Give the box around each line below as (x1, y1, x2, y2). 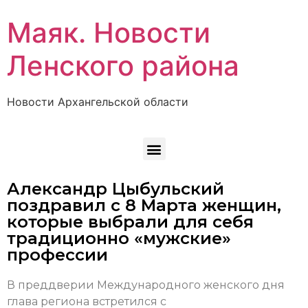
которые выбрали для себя (7, 212, 254, 232)
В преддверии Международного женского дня (7, 278, 285, 292)
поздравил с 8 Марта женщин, (7, 195, 281, 216)
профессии (7, 245, 108, 265)
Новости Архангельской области (7, 95, 188, 109)
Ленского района (7, 49, 239, 82)
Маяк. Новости (7, 16, 210, 49)
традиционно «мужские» (7, 228, 231, 249)
